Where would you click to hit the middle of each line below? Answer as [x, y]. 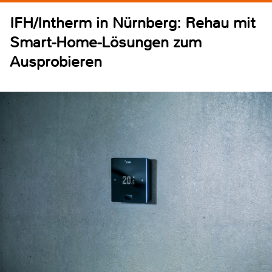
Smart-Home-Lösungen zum [106, 42]
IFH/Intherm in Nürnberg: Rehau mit [133, 23]
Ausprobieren [56, 62]
